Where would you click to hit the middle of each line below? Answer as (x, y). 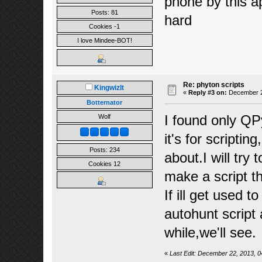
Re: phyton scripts (213, 85)
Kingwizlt (109, 87)
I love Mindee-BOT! (104, 40)
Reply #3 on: (207, 92)
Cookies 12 (104, 163)
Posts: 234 (104, 149)
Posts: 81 (104, 12)
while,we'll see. (210, 233)
